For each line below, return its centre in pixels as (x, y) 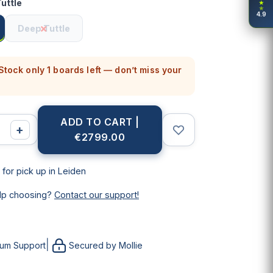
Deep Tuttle (44, 28)
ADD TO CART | (100, 122)
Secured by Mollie (106, 246)
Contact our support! (97, 194)
